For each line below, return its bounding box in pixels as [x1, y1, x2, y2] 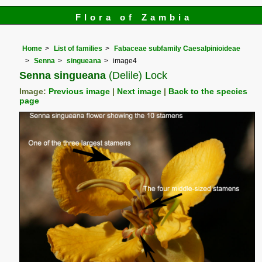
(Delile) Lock [106, 68, 168, 81]
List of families [54, 44, 103, 53]
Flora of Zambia [75, 12, 193, 22]
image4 [113, 56, 137, 65]
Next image [117, 87, 162, 96]
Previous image [49, 87, 111, 96]
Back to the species [168, 87, 248, 96]
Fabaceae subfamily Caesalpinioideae [114, 44, 241, 53]
